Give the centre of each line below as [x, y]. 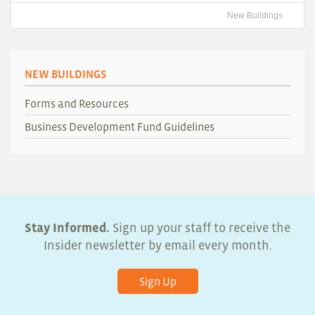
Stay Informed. [67, 228]
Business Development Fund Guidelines [120, 127]
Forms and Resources [77, 104]
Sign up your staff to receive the [200, 228]
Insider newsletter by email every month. [157, 246]
